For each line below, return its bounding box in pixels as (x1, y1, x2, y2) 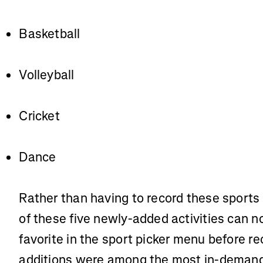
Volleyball (19, 66, 75, 83)
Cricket (19, 107, 60, 124)
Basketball (19, 25, 80, 42)
